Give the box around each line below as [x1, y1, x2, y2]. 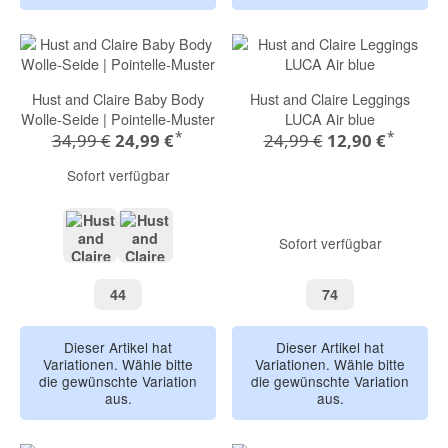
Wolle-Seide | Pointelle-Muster [21, 108, 215, 130]
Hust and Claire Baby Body [32, 88, 204, 110]
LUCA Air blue [285, 108, 375, 130]
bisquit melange [144, 258, 256, 279]
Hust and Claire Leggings [250, 88, 410, 110]
